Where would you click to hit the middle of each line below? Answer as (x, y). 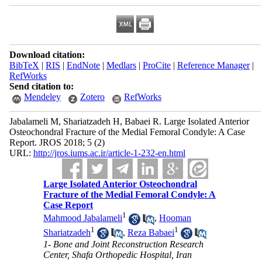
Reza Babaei (151, 232)
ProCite (156, 65)
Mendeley (42, 97)
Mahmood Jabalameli (83, 218)
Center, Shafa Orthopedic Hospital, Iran (118, 255)
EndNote (83, 65)
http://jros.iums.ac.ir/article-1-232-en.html (109, 153)
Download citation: (47, 55)
